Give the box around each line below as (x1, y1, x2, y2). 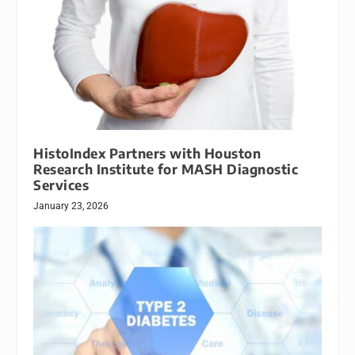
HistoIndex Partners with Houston (33, 145, 261, 162)
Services (33, 177, 90, 194)
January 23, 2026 (33, 200, 109, 212)
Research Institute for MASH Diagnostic (33, 161, 299, 178)
